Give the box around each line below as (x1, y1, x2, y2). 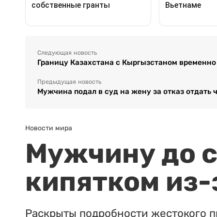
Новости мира (25, 124, 72, 132)
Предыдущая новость (37, 78, 101, 85)
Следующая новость (37, 49, 97, 56)
